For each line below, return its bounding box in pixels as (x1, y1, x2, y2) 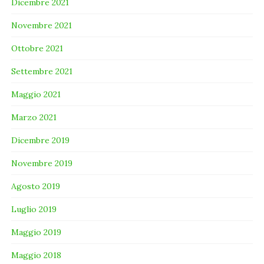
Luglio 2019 (11, 203, 57, 214)
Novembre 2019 (11, 157, 73, 169)
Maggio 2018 (11, 249, 62, 260)
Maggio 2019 (11, 226, 62, 237)
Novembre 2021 (11, 19, 72, 31)
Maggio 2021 (11, 88, 61, 100)
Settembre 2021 (11, 65, 73, 77)
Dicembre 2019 (11, 134, 70, 146)
